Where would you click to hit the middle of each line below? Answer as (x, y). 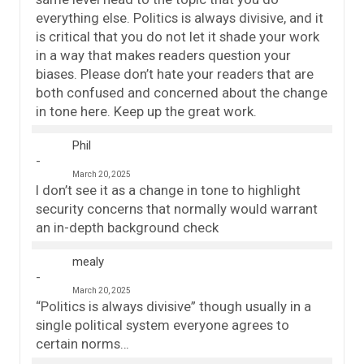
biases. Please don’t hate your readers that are (175, 74)
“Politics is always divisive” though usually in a (173, 307)
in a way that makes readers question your (163, 56)
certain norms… (82, 344)
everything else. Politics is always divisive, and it (180, 18)
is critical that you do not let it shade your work (178, 37)
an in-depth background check (127, 228)
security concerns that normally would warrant (177, 209)
